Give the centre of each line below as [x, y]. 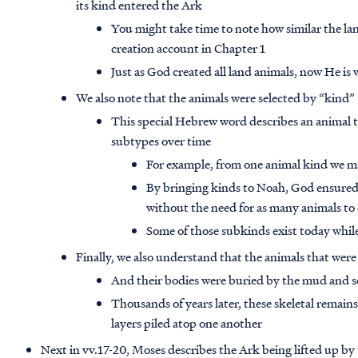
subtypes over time [161, 141]
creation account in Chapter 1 [189, 48]
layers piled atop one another [188, 323]
